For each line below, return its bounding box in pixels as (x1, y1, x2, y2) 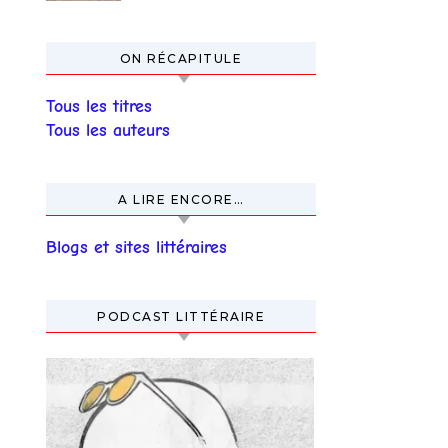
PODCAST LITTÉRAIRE (97, 309, 265, 324)
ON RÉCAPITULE (119, 51, 243, 66)
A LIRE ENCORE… (118, 192, 244, 207)
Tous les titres (46, 96, 152, 117)
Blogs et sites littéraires (46, 237, 227, 258)
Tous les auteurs (46, 120, 170, 141)
